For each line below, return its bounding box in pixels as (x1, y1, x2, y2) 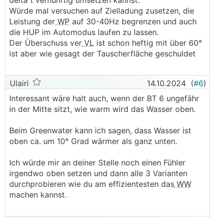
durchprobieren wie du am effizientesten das (9, 179, 174, 189)
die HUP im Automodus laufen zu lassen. (9, 27, 159, 37)
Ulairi (7, 78, 29, 88)
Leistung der (9, 17, 55, 26)
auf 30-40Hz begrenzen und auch (70, 17, 197, 26)
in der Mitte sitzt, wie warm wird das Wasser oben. (9, 104, 196, 114)
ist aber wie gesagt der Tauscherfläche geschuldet (9, 49, 196, 58)
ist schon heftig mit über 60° (94, 38, 202, 48)
